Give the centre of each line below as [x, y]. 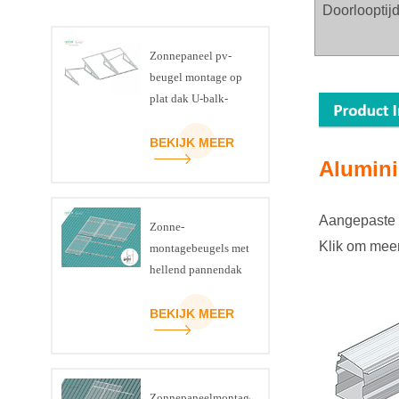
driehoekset [177, 120]
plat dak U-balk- [188, 99]
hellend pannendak [195, 270]
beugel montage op [195, 77]
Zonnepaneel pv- [190, 56]
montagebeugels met [199, 248]
